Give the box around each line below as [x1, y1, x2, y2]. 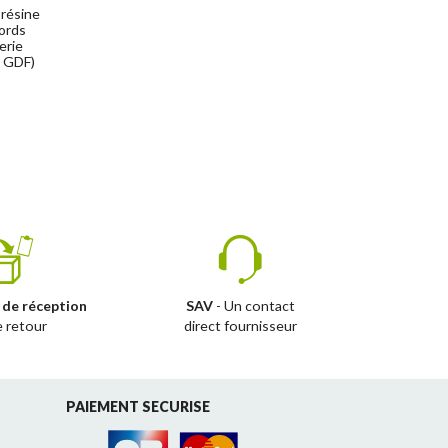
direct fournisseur [183, 316, 297, 334]
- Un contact [212, 296, 295, 314]
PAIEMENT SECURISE [66, 397, 210, 415]
